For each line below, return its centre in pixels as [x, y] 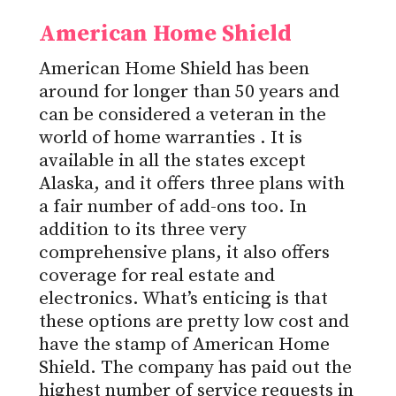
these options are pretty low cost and [194, 322]
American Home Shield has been [174, 69]
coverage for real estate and [157, 276]
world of [76, 138]
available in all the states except [172, 161]
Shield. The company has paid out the [195, 368]
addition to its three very [143, 230]
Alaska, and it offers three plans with [192, 184]
